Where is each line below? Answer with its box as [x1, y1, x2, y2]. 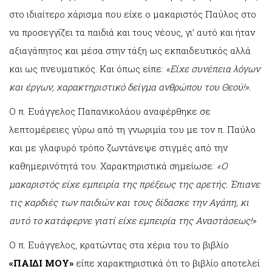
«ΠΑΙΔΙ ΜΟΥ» [9, 257, 73, 270]
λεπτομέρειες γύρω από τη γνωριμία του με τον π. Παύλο [9, 123, 256, 136]
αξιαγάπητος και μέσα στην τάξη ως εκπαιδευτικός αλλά [9, 44, 251, 57]
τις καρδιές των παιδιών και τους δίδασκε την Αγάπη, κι [9, 196, 249, 209]
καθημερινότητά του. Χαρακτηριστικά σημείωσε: [9, 160, 217, 172]
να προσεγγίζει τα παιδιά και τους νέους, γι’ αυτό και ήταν [9, 26, 255, 39]
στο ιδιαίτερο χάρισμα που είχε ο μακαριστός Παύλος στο [9, 8, 256, 21]
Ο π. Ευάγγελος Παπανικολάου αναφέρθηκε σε [9, 105, 211, 118]
